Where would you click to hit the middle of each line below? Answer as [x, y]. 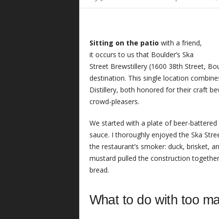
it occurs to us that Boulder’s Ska [141, 55]
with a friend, [180, 43]
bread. [101, 170]
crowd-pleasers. [114, 101]
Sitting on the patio [124, 43]
